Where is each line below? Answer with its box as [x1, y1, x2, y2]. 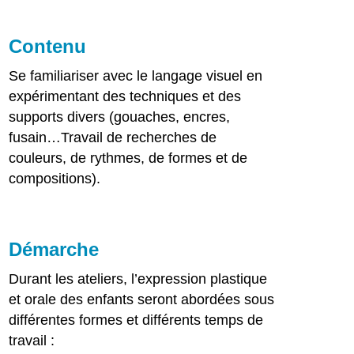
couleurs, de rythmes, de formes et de [9, 150, 248, 167]
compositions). [9, 171, 101, 187]
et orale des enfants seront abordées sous [9, 292, 275, 308]
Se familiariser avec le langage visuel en [9, 68, 263, 85]
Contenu [9, 36, 87, 58]
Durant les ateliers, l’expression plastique [9, 271, 268, 288]
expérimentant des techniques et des [9, 88, 242, 105]
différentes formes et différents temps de [9, 312, 264, 329]
